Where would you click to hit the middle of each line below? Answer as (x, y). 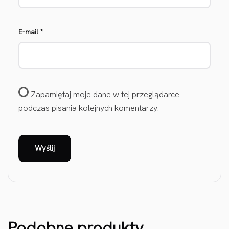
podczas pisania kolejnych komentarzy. (89, 108)
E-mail (29, 32)
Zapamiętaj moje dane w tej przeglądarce (105, 95)
